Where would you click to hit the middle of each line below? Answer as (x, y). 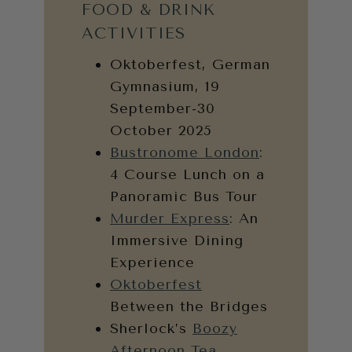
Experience (152, 263)
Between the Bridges (189, 307)
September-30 (163, 109)
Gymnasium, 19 (165, 87)
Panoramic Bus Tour (184, 197)
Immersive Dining (177, 241)
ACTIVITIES (134, 34)
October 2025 (161, 131)
